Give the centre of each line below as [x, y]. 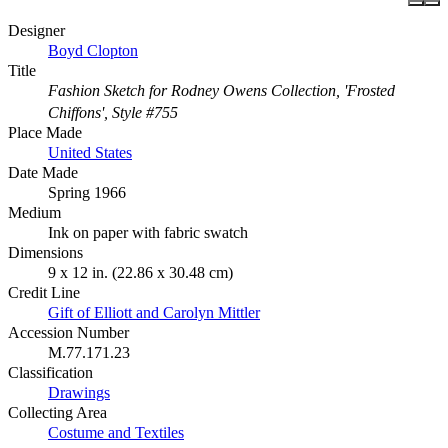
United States [90, 153]
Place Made [45, 133]
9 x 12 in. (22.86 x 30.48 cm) [140, 273]
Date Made [43, 173]
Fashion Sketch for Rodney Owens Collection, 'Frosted [221, 91]
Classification [50, 373]
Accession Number [68, 333]
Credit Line [44, 293]
